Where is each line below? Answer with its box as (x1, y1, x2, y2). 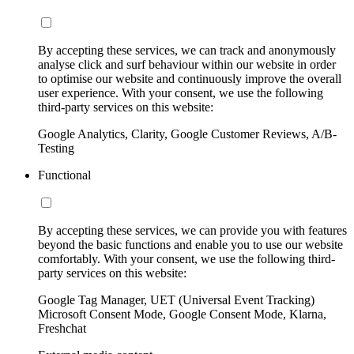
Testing (38, 141, 74, 155)
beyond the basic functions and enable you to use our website (38, 238, 343, 251)
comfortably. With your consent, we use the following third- (38, 252, 335, 265)
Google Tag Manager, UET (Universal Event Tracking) (38, 293, 314, 307)
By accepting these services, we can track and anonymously (38, 43, 336, 57)
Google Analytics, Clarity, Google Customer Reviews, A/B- (38, 127, 337, 141)
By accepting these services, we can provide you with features (38, 224, 347, 237)
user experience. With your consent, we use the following (38, 86, 323, 100)
